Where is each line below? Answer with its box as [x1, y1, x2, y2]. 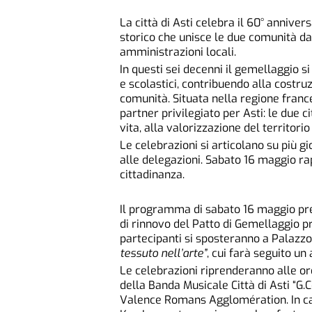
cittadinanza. [120, 167, 185, 182]
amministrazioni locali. [120, 45, 236, 60]
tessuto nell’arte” [120, 246, 207, 261]
